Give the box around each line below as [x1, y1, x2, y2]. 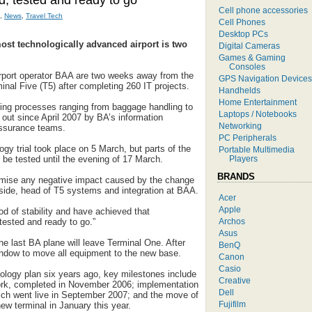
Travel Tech [26, 12, 63, 19]
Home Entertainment [219, 97, 297, 107]
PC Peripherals [219, 132, 276, 142]
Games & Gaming [219, 52, 286, 62]
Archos [219, 216, 245, 226]
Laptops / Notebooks [219, 109, 297, 118]
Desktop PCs [219, 29, 268, 38]
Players [229, 153, 258, 163]
